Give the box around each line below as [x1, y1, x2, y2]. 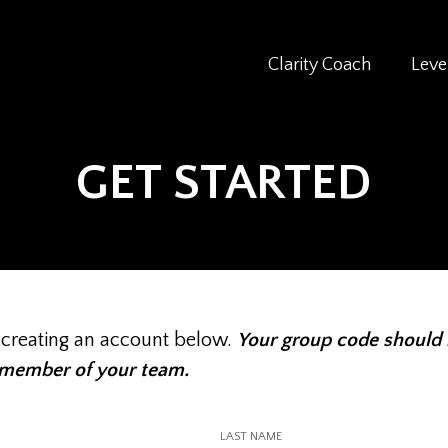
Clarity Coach [268, 55, 371, 75]
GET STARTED [76, 156, 372, 212]
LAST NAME [220, 429, 283, 443]
